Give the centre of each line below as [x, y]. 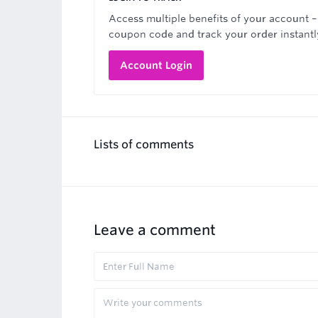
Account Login [156, 65]
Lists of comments [144, 144]
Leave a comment [155, 230]
